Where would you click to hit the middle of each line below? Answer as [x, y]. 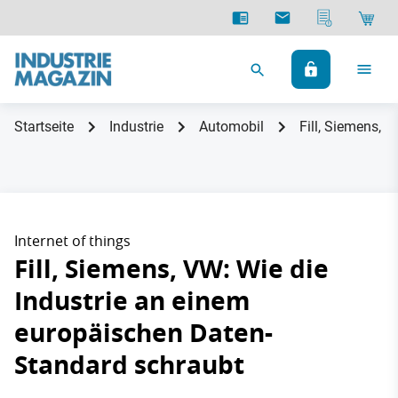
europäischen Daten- [143, 333]
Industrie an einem [132, 301]
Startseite [44, 127]
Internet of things [72, 241]
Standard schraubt [129, 365]
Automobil [231, 127]
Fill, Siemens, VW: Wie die [171, 269]
